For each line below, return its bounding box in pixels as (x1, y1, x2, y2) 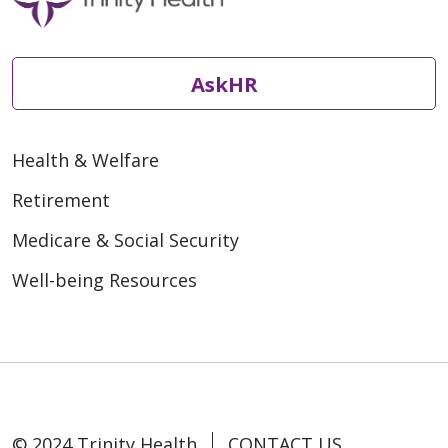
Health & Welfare (12, 148, 159, 173)
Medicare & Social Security (12, 228, 239, 253)
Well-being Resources (12, 268, 197, 293)
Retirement (12, 188, 110, 213)
